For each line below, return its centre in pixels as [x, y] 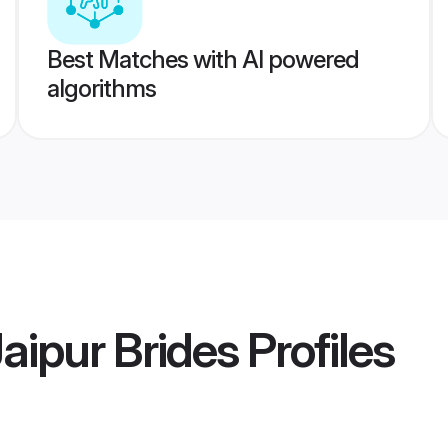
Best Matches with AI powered [202, 59]
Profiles [316, 350]
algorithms [101, 88]
